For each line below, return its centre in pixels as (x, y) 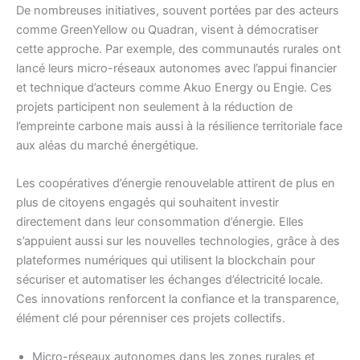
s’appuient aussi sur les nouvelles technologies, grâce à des (178, 241)
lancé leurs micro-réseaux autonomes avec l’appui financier (176, 68)
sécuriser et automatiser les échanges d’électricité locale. (170, 280)
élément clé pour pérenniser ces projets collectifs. (151, 319)
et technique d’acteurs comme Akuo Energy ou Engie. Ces (174, 87)
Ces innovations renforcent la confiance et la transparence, (178, 299)
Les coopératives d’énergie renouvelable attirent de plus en (176, 184)
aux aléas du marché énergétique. (107, 145)
